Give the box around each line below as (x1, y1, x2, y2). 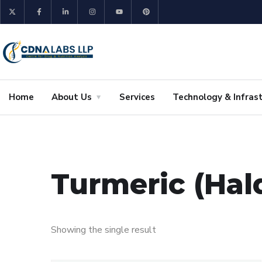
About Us (51, 91, 92, 104)
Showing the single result (51, 223, 156, 237)
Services (119, 91, 155, 104)
